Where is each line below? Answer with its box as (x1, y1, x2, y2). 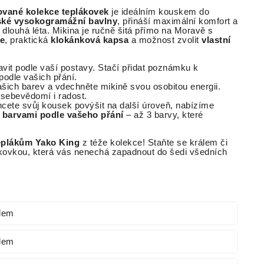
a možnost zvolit (128, 35, 202, 45)
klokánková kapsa (51, 35, 128, 45)
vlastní (202, 35, 231, 45)
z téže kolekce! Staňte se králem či (80, 138, 227, 148)
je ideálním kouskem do (108, 7, 209, 17)
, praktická (5, 35, 51, 45)
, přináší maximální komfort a (117, 16, 238, 27)
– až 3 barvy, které (123, 110, 203, 120)
